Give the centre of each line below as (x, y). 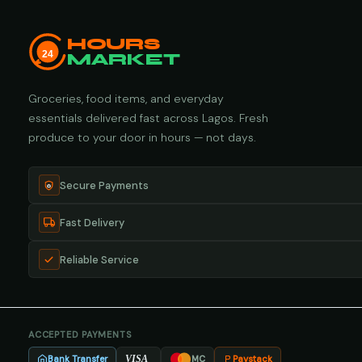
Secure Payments (104, 185)
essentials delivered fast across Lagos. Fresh (148, 118)
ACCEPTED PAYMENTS (80, 335)
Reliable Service (99, 259)
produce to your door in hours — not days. (142, 138)
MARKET (123, 60)
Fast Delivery (92, 222)
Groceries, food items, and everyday (126, 99)
